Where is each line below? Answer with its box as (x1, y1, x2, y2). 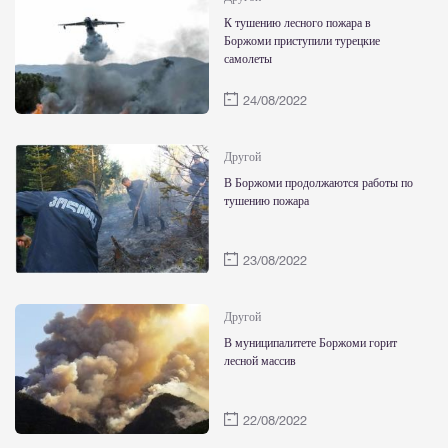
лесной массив (224, 354, 296, 368)
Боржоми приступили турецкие (224, 34, 380, 48)
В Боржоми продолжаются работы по (224, 176, 413, 190)
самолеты (224, 52, 272, 66)
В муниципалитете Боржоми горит (224, 336, 397, 350)
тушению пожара (224, 194, 309, 208)
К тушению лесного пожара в (224, 16, 371, 30)
